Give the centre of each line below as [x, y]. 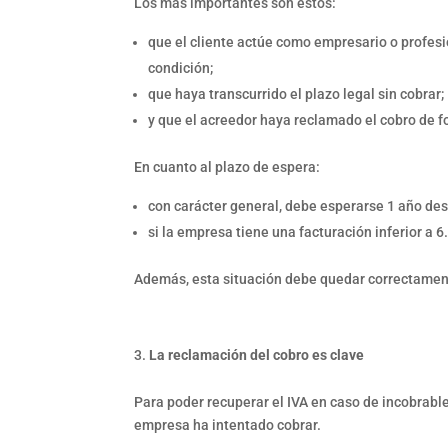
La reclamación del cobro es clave [257, 354]
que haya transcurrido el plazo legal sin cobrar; [296, 93]
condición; [181, 67]
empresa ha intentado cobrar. [228, 424]
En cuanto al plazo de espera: [227, 166]
